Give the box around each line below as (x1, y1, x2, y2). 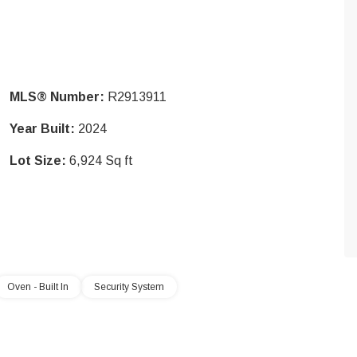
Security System (94, 281, 164, 292)
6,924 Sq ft (69, 154, 133, 167)
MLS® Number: (10, 90, 104, 104)
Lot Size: (10, 154, 66, 167)
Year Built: (10, 122, 75, 135)
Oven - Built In (7, 281, 69, 292)
